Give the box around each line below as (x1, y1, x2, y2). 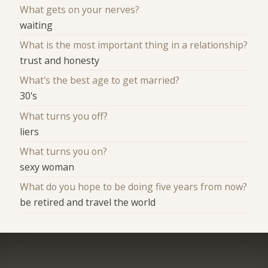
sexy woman (20, 160, 75, 173)
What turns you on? (20, 145, 108, 158)
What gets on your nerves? (20, 2, 140, 16)
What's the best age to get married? (20, 74, 180, 87)
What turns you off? (20, 109, 108, 123)
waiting (20, 18, 53, 32)
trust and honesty (20, 53, 100, 67)
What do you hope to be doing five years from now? (20, 180, 248, 194)
